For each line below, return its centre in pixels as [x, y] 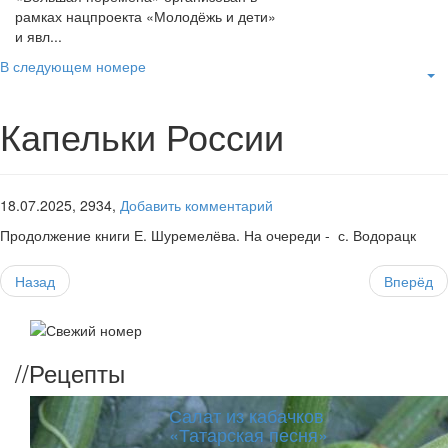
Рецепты [77, 372]
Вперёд [408, 281]
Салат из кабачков [247, 414]
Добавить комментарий [196, 205]
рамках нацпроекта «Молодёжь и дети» [145, 16]
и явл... [38, 36]
